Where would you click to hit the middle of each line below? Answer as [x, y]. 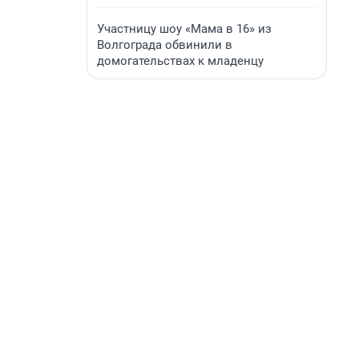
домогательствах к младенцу [180, 61]
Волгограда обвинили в [165, 45]
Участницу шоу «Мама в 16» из [184, 29]
